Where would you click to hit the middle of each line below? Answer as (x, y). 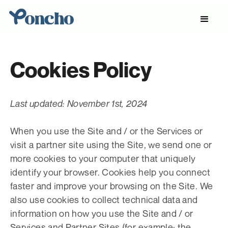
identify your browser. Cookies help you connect (110, 172)
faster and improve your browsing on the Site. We (112, 186)
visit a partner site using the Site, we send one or (111, 145)
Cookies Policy (81, 69)
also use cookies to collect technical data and (104, 199)
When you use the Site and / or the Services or (107, 131)
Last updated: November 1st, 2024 (79, 103)
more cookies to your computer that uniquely (103, 158)
